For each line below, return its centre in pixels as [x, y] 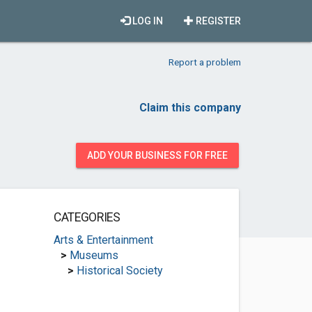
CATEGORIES [87, 217]
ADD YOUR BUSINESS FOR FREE [157, 155]
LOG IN [147, 21]
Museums [94, 255]
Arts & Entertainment [103, 240]
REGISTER [217, 21]
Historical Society [119, 271]
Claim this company [190, 108]
